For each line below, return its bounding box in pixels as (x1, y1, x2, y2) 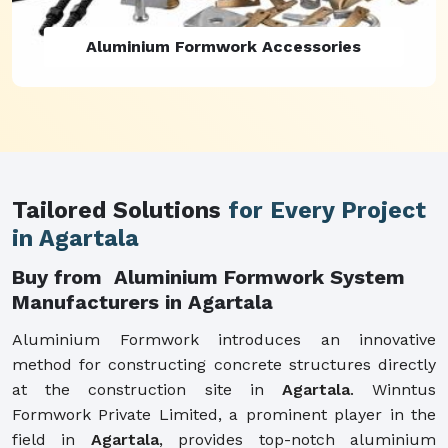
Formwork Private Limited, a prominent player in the (12, 404, 436, 424)
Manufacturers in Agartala (12, 289, 273, 314)
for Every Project (228, 196, 426, 224)
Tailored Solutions (12, 196, 228, 224)
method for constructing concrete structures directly (12, 354, 436, 374)
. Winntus (349, 379, 437, 399)
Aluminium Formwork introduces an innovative (12, 329, 436, 349)
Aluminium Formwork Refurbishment (74, 36, 373, 56)
